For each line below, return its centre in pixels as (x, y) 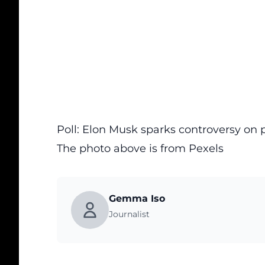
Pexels (206, 148)
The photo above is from (123, 148)
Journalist (129, 214)
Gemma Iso (137, 198)
